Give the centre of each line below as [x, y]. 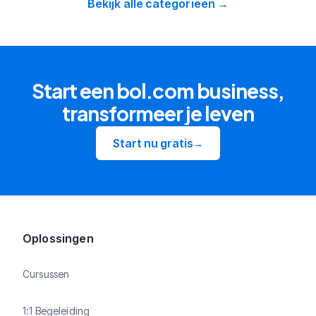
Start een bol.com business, [158, 91]
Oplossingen [58, 238]
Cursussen [46, 274]
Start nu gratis [153, 143]
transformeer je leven [158, 113]
